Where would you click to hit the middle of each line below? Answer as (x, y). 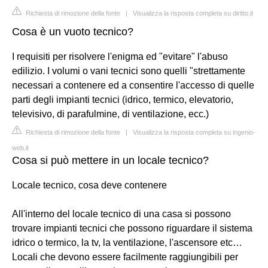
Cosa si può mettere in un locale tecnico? (110, 160)
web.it (20, 147)
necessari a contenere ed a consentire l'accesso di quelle (133, 85)
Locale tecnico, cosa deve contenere (89, 185)
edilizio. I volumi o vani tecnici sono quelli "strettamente (129, 71)
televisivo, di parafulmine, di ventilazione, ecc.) (110, 114)
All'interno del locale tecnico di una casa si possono (121, 214)
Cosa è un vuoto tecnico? (73, 31)
